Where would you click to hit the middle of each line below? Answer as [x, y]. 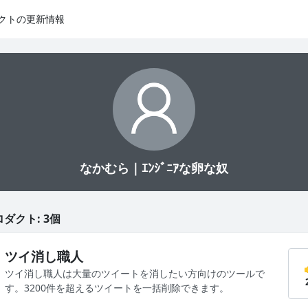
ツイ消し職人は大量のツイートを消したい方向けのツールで [135, 273]
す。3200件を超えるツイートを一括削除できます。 [117, 288]
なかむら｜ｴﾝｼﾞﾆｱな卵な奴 [154, 168]
